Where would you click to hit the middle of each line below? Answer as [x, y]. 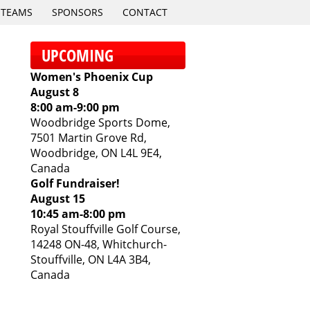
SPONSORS [77, 12]
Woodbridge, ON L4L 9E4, [96, 153]
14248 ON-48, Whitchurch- [99, 244]
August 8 [55, 92]
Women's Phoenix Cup [92, 77]
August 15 [58, 199]
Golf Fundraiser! [75, 183]
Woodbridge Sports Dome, [100, 122]
